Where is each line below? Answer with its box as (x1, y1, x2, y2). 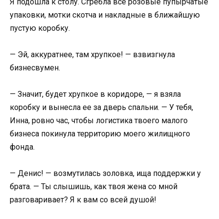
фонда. (10, 142, 35, 152)
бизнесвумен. (10, 63, 60, 73)
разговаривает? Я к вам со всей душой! (10, 195, 156, 205)
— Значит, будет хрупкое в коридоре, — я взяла (10, 89, 181, 99)
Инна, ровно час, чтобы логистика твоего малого (10, 116, 188, 126)
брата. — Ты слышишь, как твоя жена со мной (10, 182, 177, 192)
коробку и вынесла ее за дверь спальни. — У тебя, (10, 103, 193, 112)
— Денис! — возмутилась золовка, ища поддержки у (10, 169, 201, 178)
